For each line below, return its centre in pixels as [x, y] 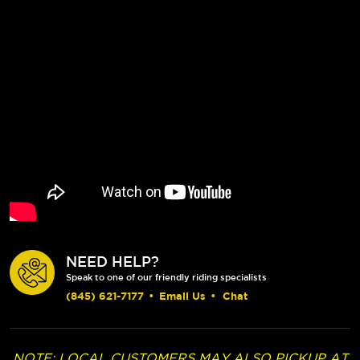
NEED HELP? [112, 262]
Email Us [182, 296]
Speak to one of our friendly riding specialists [166, 277]
